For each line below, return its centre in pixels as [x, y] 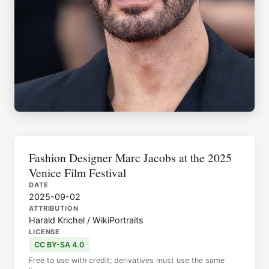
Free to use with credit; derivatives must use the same [127, 260]
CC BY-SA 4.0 [59, 244]
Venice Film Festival [77, 172]
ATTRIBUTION [54, 208]
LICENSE [45, 231]
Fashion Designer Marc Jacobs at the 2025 [130, 157]
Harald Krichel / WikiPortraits [86, 220]
